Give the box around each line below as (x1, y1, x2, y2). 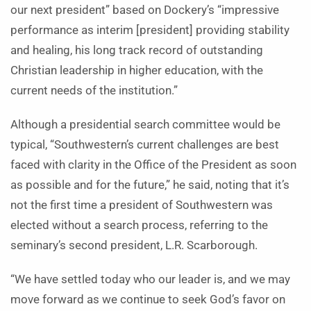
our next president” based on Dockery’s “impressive (10, 3, 279, 17)
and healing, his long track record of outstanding (10, 44, 263, 58)
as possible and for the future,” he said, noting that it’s (10, 178, 289, 192)
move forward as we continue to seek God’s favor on (10, 293, 285, 307)
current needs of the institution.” (10, 84, 178, 98)
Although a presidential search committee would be (10, 118, 280, 132)
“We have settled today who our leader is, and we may (10, 273, 290, 287)
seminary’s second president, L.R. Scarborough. (10, 239, 258, 253)
